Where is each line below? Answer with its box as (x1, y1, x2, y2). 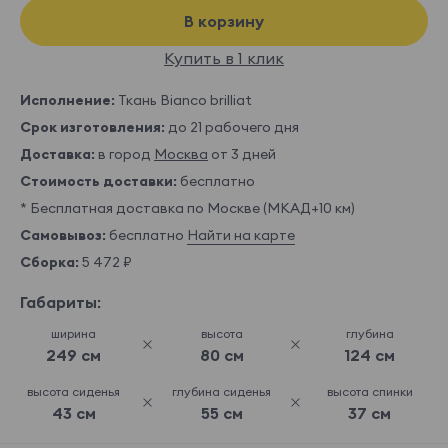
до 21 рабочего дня (165, 117, 299, 136)
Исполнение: (20, 90, 115, 109)
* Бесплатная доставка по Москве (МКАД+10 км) (20, 198, 355, 217)
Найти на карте (187, 225, 295, 244)
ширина (51, 325, 97, 341)
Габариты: (20, 291, 101, 312)
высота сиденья (27, 383, 121, 399)
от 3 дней (208, 144, 276, 163)
